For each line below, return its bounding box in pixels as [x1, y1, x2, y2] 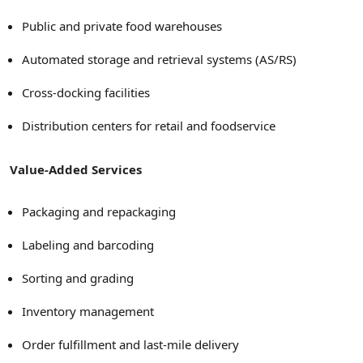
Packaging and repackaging [22, 203, 176, 220]
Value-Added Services [10, 160, 142, 177]
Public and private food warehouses [22, 17, 222, 34]
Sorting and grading [22, 270, 134, 286]
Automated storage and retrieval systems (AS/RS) [22, 50, 297, 67]
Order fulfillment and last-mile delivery [22, 336, 239, 352]
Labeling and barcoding [22, 237, 154, 253]
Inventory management [22, 303, 154, 319]
